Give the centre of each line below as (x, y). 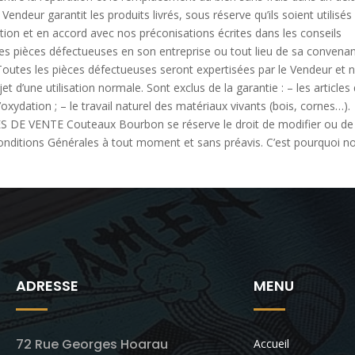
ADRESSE (47, 285)
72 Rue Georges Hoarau (92, 344)
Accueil (271, 343)
